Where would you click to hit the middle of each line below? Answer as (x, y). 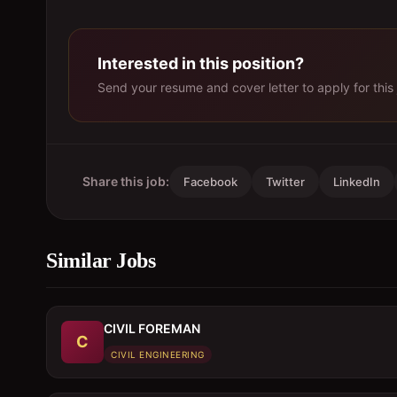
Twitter (285, 182)
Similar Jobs (101, 261)
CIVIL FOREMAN (152, 328)
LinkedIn (357, 182)
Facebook (210, 182)
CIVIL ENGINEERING (158, 354)
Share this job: (126, 181)
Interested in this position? (201, 63)
